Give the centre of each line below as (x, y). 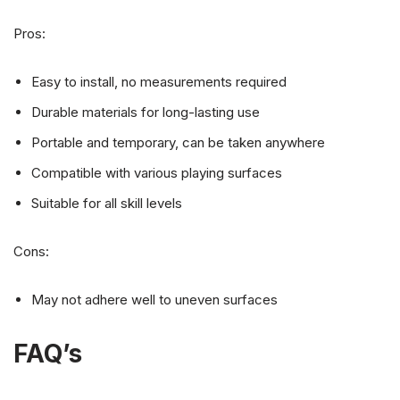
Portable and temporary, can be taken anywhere (178, 142)
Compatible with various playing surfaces (157, 173)
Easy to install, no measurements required (159, 82)
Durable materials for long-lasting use (146, 112)
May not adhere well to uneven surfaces (154, 300)
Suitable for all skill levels (107, 203)
